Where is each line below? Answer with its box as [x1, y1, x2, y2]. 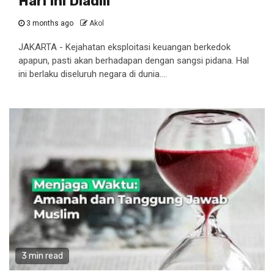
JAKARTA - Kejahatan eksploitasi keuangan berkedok [18, 42, 231, 53]
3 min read [21, 251, 63, 261]
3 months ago [24, 19, 75, 28]
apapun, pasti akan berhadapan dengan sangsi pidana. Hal [18, 55, 249, 66]
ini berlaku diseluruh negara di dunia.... [18, 68, 167, 80]
